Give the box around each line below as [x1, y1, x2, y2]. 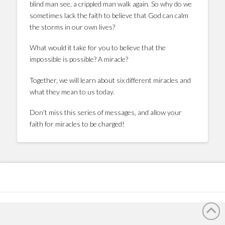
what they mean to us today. [29, 87, 115, 96]
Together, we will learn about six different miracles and [29, 75, 191, 84]
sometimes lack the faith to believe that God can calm [29, 11, 188, 20]
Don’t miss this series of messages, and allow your [29, 107, 182, 117]
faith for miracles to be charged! [29, 119, 125, 128]
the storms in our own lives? [29, 22, 115, 31]
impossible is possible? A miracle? [29, 55, 128, 64]
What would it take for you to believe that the [29, 43, 166, 52]
